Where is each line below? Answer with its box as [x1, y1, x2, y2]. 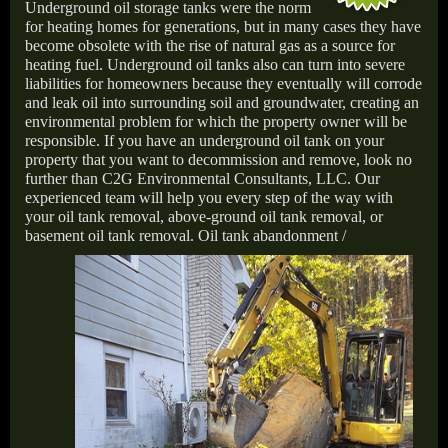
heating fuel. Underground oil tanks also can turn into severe [25, 56, 405, 73]
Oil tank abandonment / [198, 227, 346, 244]
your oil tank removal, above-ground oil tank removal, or [25, 208, 383, 225]
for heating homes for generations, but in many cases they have [25, 18, 421, 35]
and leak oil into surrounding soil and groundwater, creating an [25, 94, 419, 111]
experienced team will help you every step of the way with [25, 189, 393, 206]
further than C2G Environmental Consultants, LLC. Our [25, 170, 380, 187]
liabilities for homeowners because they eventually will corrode [25, 75, 422, 92]
